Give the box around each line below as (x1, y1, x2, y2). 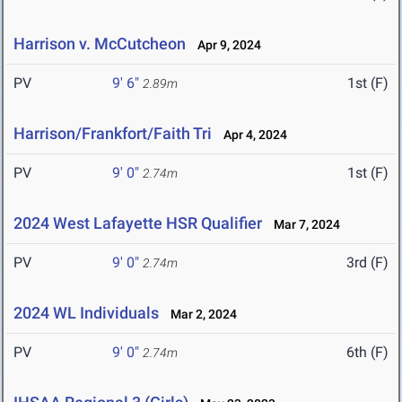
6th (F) (346, 344, 389, 362)
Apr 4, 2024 (215, 127, 287, 143)
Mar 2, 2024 (162, 307, 237, 322)
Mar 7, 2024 (266, 217, 340, 232)
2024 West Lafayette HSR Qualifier (13, 214, 262, 233)
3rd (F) (346, 254, 389, 272)
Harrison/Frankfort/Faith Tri (13, 124, 212, 144)
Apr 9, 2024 (189, 38, 261, 53)
